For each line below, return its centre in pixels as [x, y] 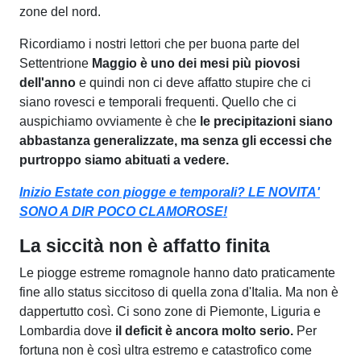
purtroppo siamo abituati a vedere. [126, 160]
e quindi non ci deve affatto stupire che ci [193, 82]
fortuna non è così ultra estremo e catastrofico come [166, 350]
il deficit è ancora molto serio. [204, 330]
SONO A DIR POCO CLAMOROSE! [123, 211]
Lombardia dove [67, 330]
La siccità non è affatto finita [145, 245]
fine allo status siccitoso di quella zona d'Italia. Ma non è [179, 292]
